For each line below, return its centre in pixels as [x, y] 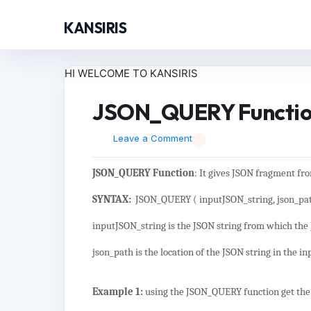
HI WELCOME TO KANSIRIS [131, 73]
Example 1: [118, 292]
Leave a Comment [153, 138]
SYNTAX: [113, 199]
